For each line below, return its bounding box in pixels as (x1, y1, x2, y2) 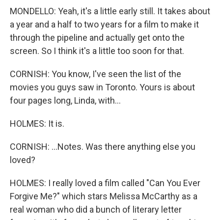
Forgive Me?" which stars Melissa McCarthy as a (10, 191, 197, 201)
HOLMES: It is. (10, 118, 64, 129)
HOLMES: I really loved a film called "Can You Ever (10, 178, 200, 188)
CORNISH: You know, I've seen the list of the (10, 69, 181, 79)
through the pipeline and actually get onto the (10, 32, 185, 43)
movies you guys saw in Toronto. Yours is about (10, 82, 195, 92)
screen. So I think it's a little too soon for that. (10, 46, 184, 56)
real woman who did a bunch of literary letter (10, 204, 182, 215)
